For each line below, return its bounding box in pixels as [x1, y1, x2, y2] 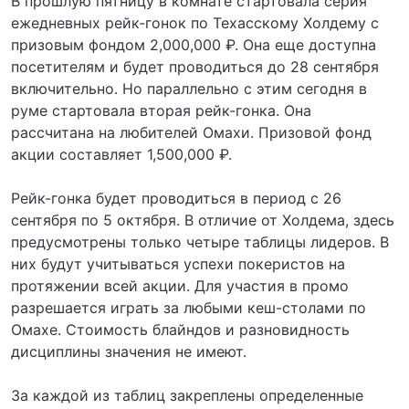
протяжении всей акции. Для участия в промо [11, 277, 349, 295]
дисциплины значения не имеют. [11, 342, 246, 361]
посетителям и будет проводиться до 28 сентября [11, 58, 379, 76]
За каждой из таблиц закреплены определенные [11, 386, 363, 404]
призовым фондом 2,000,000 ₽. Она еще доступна [11, 36, 376, 54]
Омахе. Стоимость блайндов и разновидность [11, 320, 350, 339]
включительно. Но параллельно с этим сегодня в [11, 79, 367, 98]
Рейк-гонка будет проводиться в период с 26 [11, 189, 341, 207]
